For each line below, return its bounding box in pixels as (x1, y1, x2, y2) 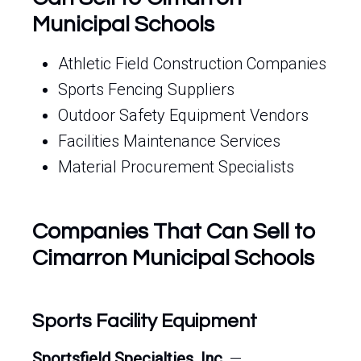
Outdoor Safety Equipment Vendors (58, 106, 309, 125)
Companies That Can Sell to (32, 220, 316, 243)
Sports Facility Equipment (32, 311, 257, 331)
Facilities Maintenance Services (58, 131, 280, 151)
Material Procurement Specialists (58, 157, 294, 176)
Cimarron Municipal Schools (32, 247, 314, 270)
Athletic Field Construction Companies (58, 54, 326, 73)
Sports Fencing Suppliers (58, 80, 234, 99)
